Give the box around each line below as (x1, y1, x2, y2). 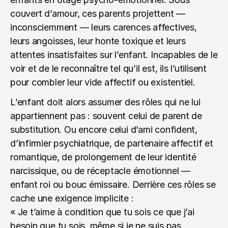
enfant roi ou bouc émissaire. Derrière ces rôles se (10, 179, 216, 190)
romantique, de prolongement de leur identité (10, 152, 196, 162)
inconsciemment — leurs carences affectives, (10, 22, 197, 33)
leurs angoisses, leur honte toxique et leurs (10, 36, 186, 46)
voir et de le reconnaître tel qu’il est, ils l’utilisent (10, 63, 207, 74)
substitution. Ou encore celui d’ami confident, (10, 124, 198, 135)
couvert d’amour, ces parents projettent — (10, 8, 186, 19)
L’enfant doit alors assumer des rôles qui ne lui (10, 97, 201, 107)
